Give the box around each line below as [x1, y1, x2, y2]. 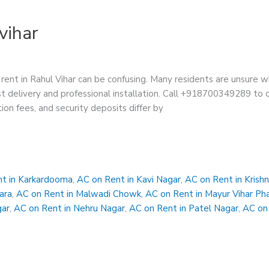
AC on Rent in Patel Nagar [129, 202, 239, 214]
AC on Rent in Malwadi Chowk [16, 187, 142, 200]
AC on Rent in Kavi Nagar [77, 173, 181, 186]
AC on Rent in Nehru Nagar [14, 202, 125, 214]
